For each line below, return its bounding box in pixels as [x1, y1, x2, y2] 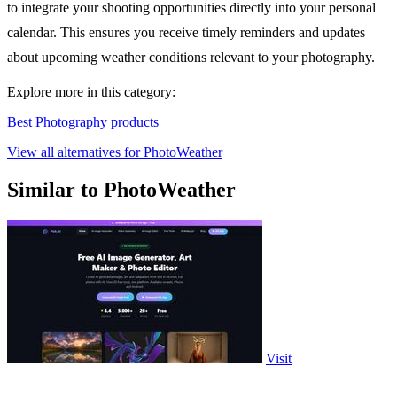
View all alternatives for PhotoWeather [7, 144, 222, 160]
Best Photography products [7, 114, 159, 130]
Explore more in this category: [7, 84, 175, 100]
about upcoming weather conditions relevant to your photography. [7, 50, 375, 66]
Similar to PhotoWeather [7, 178, 236, 202]
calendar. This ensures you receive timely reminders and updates [7, 25, 365, 41]
